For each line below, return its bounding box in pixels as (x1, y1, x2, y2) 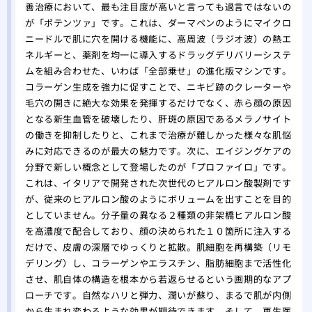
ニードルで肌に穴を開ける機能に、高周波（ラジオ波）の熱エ (24, 32, 292, 46)
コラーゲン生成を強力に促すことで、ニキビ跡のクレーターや (24, 80, 292, 94)
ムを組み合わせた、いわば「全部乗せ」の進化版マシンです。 (24, 64, 292, 78)
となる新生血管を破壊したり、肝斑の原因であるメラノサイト (24, 112, 292, 126)
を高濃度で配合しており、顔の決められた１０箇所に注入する (24, 224, 292, 238)
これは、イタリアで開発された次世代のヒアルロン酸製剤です (24, 176, 292, 190)
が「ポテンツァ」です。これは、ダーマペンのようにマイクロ (24, 16, 292, 30)
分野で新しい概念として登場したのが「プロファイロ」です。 (24, 160, 292, 174)
